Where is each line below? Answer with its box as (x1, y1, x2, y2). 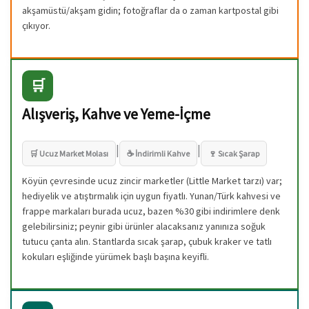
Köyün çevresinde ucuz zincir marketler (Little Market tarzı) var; (22, 174, 282, 187)
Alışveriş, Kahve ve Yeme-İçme (22, 103, 210, 123)
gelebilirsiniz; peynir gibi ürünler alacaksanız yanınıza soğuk (22, 219, 266, 232)
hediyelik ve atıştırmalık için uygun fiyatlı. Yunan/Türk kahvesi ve (22, 189, 281, 202)
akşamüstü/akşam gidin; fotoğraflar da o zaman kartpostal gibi (22, 3, 279, 17)
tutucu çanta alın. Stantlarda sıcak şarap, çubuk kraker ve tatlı (22, 235, 272, 248)
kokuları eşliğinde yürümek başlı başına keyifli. (22, 250, 209, 263)
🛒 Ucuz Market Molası (30, 148, 108, 159)
